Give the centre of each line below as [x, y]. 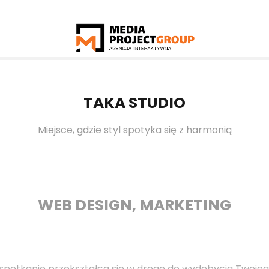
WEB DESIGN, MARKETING [134, 206]
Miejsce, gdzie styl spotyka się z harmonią [134, 131]
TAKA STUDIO [134, 104]
